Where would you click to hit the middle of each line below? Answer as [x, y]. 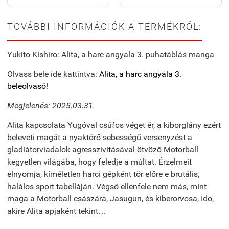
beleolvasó [27, 86]
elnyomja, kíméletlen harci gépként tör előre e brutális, [103, 174]
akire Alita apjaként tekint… [57, 211]
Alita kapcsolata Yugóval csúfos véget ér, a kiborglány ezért [114, 125]
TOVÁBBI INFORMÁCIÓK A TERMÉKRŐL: [105, 27]
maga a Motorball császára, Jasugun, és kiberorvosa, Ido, [110, 199]
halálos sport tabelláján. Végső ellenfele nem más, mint [107, 187]
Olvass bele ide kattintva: [53, 74]
